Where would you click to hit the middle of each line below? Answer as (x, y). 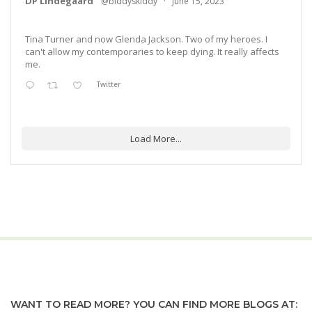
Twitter (108, 84)
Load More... (156, 139)
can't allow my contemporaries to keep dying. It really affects (152, 52)
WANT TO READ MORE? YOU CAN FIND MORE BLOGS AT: (154, 304)
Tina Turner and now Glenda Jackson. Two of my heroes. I (146, 39)
